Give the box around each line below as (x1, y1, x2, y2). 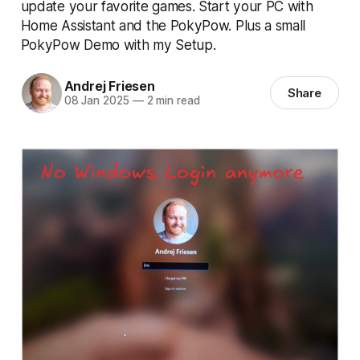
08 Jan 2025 (63, 94, 129, 108)
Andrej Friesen (63, 78, 155, 95)
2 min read (143, 94, 200, 108)
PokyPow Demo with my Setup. (20, 35, 216, 53)
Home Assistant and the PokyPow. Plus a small (20, 16, 306, 34)
